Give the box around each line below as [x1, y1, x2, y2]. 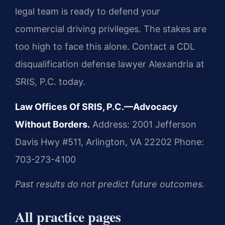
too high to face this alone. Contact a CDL [15, 41, 195, 52]
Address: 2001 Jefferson [90, 119, 196, 130]
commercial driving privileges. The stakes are [15, 24, 206, 35]
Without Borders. [15, 119, 90, 130]
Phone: [172, 136, 204, 147]
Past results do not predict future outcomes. [15, 179, 205, 190]
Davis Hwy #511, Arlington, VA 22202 [15, 136, 172, 147]
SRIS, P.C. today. [15, 76, 85, 87]
